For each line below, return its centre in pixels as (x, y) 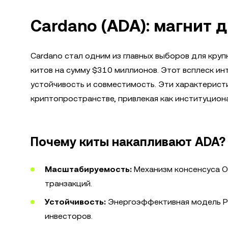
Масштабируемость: (88, 169)
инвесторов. (69, 216)
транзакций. (68, 183)
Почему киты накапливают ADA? (128, 142)
